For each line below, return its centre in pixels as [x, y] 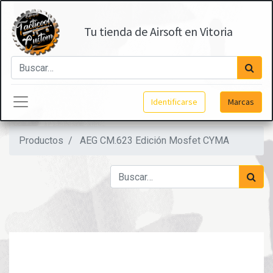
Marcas [241, 101]
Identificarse [174, 101]
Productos [41, 140]
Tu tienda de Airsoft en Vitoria [158, 31]
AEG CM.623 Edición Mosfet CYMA [154, 140]
